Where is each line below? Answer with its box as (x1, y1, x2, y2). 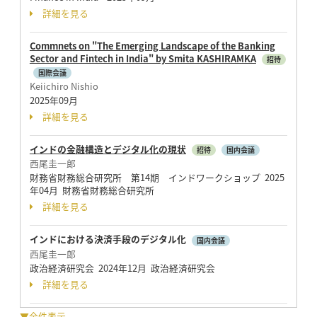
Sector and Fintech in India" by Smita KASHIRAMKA (29, 51, 256, 65)
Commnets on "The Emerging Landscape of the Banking (29, 38, 275, 52)
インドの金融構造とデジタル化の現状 (29, 142, 186, 156)
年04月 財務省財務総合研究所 (29, 183, 154, 197)
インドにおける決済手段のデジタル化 (29, 232, 188, 246)
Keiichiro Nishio (29, 79, 98, 93)
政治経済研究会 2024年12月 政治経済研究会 (29, 260, 215, 275)
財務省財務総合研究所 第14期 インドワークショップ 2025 (29, 171, 284, 184)
